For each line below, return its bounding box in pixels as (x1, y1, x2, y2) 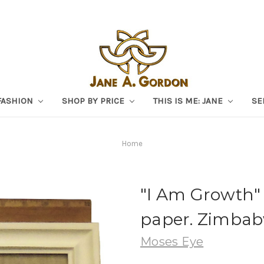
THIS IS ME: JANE (153, 95, 225, 106)
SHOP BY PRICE (62, 95, 127, 106)
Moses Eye (140, 234, 204, 249)
